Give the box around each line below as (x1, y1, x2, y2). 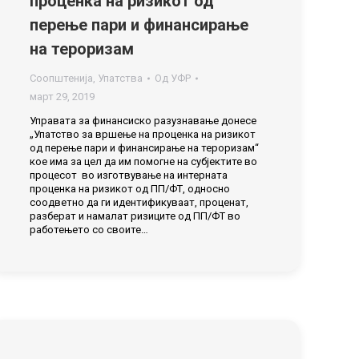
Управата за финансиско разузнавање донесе (30, 115, 256, 127)
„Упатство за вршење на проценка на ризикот (30, 128, 256, 140)
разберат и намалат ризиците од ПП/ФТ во (30, 210, 240, 222)
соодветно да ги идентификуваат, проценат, (30, 196, 248, 208)
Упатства (98, 72, 143, 84)
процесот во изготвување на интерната (30, 169, 228, 181)
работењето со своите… (30, 224, 148, 236)
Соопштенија (30, 72, 93, 84)
